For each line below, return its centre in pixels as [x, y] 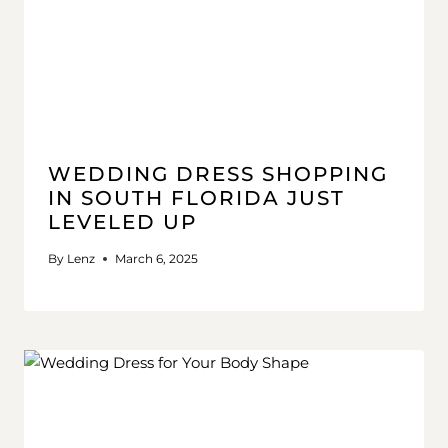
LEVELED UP [122, 222]
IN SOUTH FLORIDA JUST [196, 198]
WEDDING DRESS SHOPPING [218, 174]
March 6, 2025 [157, 259]
